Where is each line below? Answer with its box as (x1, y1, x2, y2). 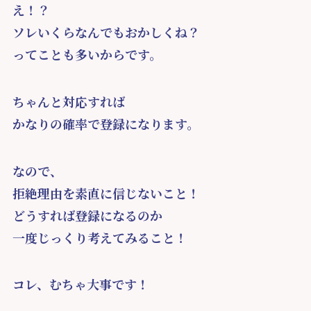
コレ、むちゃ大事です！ (12, 275, 174, 294)
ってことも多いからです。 (12, 44, 187, 63)
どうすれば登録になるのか (12, 205, 162, 224)
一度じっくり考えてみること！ (12, 228, 187, 246)
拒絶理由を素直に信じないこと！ (12, 183, 200, 202)
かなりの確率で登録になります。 (12, 114, 199, 133)
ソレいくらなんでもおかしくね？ (12, 22, 200, 41)
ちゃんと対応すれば (12, 92, 125, 110)
